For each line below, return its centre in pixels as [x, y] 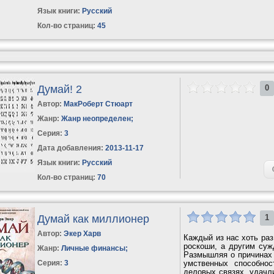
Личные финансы [94, 248]
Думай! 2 [60, 89]
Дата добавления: [71, 148]
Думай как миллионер [94, 219]
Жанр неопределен [96, 118]
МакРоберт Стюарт [98, 104]
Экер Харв [83, 233]
